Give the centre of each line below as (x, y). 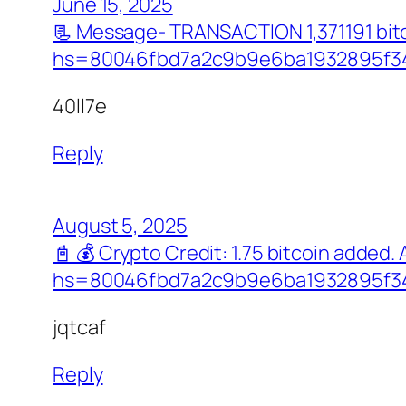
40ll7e (80, 106)
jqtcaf (79, 327)
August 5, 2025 (120, 225)
